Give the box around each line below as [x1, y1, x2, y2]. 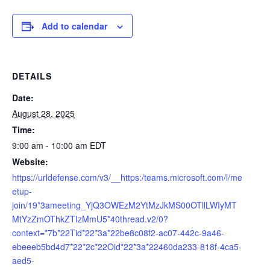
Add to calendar [42, 19, 107, 32]
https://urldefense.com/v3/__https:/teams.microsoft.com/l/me [12, 171, 242, 183]
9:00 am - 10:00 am [12, 139, 90, 151]
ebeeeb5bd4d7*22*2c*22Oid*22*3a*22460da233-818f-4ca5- [12, 240, 242, 253]
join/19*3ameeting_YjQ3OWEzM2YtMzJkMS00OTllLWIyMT [12, 198, 237, 211]
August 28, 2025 [12, 107, 75, 119]
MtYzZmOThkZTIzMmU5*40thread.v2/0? [12, 212, 168, 225]
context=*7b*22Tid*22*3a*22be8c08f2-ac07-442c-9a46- [12, 226, 224, 239]
